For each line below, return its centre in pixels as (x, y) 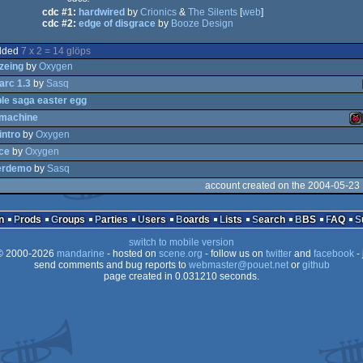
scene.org (180, 254)
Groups (71, 220)
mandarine (80, 254)
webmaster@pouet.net (238, 265)
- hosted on (131, 254)
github (316, 265)
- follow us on (234, 254)
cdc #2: (59, 23)
